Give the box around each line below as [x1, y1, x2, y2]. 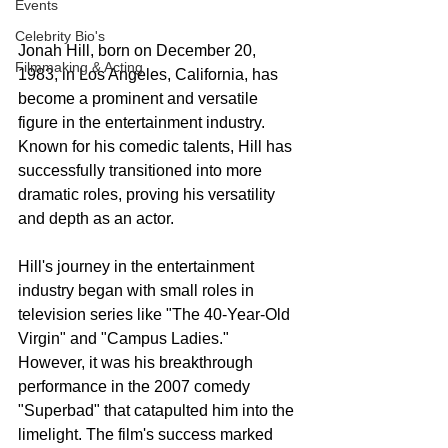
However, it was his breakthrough [18, 353, 257, 371]
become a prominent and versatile [18, 89, 262, 107]
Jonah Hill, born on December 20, [18, 41, 260, 59]
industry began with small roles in [18, 281, 258, 299]
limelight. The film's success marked [18, 425, 277, 443]
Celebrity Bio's [15, 28, 105, 44]
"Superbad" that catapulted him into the [18, 401, 298, 419]
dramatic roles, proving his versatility [18, 185, 279, 203]
